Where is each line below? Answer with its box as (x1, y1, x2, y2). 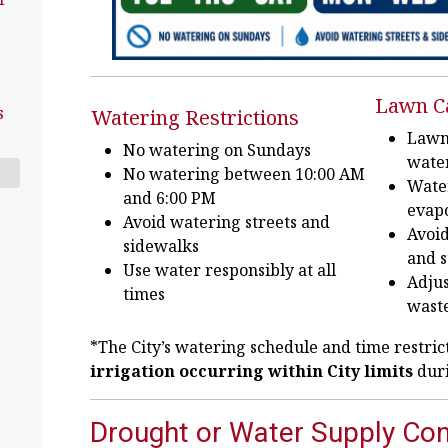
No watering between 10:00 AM (123, 163, 365, 185)
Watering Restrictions (91, 104, 299, 131)
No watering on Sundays (123, 139, 311, 161)
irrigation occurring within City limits (90, 360, 413, 382)
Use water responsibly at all (123, 259, 336, 281)
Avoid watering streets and (123, 211, 330, 233)
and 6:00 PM (123, 187, 216, 209)
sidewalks (123, 235, 199, 257)
